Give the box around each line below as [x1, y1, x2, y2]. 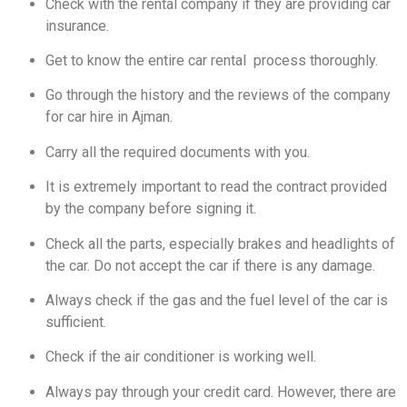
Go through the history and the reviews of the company [45, 86, 391, 104]
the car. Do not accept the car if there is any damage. [45, 256, 375, 274]
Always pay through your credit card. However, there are [45, 382, 396, 401]
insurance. [45, 16, 109, 35]
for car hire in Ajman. [45, 108, 173, 126]
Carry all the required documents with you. [45, 143, 313, 161]
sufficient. [45, 313, 106, 332]
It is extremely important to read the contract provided [45, 178, 387, 196]
